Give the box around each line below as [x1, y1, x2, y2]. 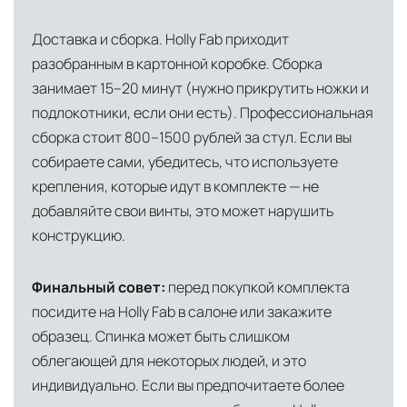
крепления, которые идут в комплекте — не [32, 176, 319, 197]
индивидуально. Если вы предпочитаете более [32, 375, 344, 396]
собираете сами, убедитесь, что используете [32, 152, 338, 173]
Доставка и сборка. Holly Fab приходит [32, 29, 289, 50]
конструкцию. [32, 225, 125, 246]
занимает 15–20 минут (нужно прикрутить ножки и [32, 78, 369, 99]
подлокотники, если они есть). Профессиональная [32, 103, 373, 124]
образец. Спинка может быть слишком [32, 326, 290, 347]
